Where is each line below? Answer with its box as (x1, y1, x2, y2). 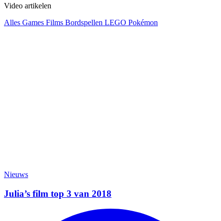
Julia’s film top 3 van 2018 (4, 188, 111, 199)
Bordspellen (65, 18, 105, 27)
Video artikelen (4, 1, 51, 10)
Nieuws (4, 170, 28, 179)
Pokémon (128, 18, 158, 27)
